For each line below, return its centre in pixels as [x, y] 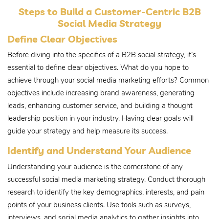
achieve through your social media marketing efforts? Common [108, 80]
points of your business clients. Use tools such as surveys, [99, 205]
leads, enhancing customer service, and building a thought [100, 106]
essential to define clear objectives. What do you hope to [98, 67]
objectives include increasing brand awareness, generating [101, 93]
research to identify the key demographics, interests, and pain [106, 192]
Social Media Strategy [109, 23]
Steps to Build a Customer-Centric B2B [109, 11]
